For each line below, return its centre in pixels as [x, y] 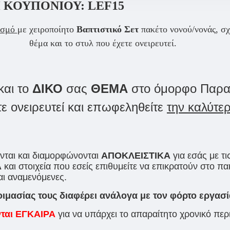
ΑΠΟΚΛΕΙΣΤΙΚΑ [136, 155]
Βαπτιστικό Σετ [109, 29]
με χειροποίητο [47, 29]
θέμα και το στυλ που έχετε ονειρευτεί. [103, 43]
